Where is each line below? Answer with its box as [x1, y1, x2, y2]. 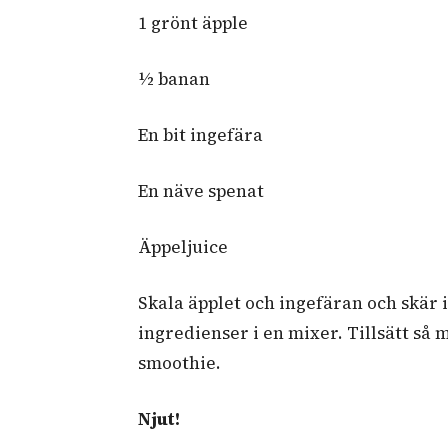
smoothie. [138, 350, 221, 375]
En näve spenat [138, 178, 264, 203]
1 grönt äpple [138, 10, 252, 35]
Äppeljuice [138, 234, 228, 259]
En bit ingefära [138, 122, 263, 147]
